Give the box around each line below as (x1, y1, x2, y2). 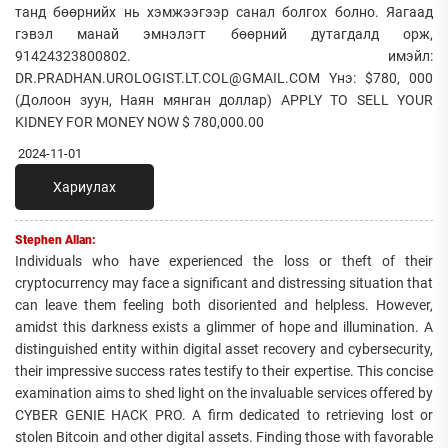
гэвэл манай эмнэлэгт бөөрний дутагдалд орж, (15, 26, 433, 43)
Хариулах (53, 179, 116, 196)
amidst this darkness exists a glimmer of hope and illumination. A (15, 319, 433, 336)
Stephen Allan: (15, 233, 96, 248)
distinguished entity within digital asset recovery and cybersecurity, (15, 341, 433, 358)
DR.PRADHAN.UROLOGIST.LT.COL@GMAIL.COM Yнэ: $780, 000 (15, 70, 433, 87)
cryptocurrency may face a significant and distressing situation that (15, 275, 433, 292)
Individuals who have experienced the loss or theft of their (15, 253, 433, 270)
